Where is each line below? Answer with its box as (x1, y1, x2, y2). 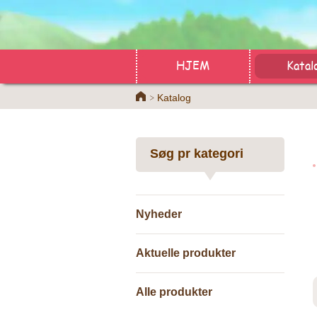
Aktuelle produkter (136, 247, 236, 259)
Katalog (157, 92, 191, 103)
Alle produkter (136, 286, 212, 298)
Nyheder (136, 208, 182, 220)
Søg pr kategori (150, 146, 243, 161)
